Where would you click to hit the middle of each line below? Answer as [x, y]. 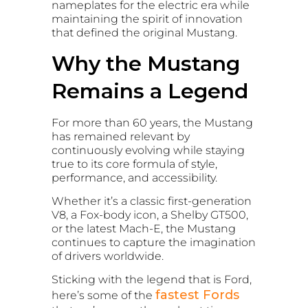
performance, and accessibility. [134, 177]
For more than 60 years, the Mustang [152, 122]
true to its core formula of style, [134, 164]
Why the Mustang [146, 63]
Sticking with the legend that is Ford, [152, 280]
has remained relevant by [121, 136]
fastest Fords [197, 295]
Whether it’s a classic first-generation [152, 201]
